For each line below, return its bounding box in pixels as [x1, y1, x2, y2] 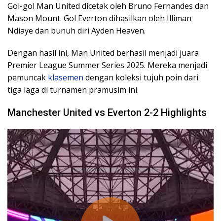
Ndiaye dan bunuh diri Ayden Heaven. [7, 25, 146, 36]
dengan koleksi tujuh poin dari [83, 72, 198, 83]
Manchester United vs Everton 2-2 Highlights [7, 106, 207, 118]
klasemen [48, 72, 83, 83]
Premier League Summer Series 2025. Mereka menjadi [7, 59, 207, 71]
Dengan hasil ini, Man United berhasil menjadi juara [7, 47, 199, 58]
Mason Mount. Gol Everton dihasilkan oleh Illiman [7, 12, 191, 24]
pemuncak [7, 72, 48, 83]
